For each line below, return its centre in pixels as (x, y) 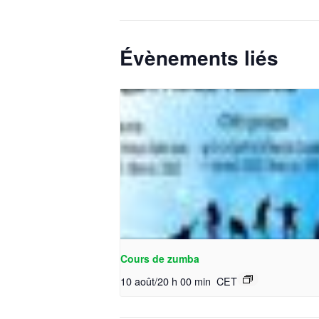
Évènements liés (199, 57)
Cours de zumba (160, 259)
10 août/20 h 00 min (166, 281)
